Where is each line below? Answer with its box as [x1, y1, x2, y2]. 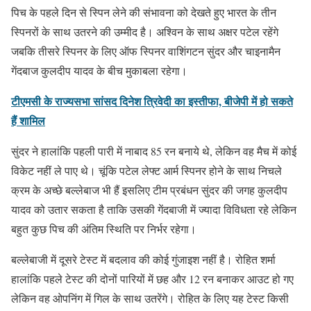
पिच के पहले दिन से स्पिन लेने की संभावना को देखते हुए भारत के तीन [11, 4, 276, 19]
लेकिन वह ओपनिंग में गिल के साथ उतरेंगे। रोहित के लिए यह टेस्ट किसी [11, 290, 289, 305]
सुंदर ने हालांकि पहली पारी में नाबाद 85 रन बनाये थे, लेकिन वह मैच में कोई [11, 143, 296, 158]
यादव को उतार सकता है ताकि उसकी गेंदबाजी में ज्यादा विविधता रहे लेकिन [11, 201, 296, 217]
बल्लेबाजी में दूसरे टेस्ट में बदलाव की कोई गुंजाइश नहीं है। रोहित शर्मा [11, 251, 276, 267]
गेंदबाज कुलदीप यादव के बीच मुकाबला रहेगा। [11, 62, 187, 78]
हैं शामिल [11, 112, 45, 128]
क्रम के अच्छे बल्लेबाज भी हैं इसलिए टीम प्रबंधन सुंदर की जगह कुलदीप [11, 182, 287, 197]
